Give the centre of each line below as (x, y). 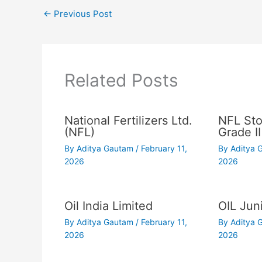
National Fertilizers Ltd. (128, 120)
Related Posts (121, 80)
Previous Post (82, 14)
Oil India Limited (108, 206)
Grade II (239, 132)
